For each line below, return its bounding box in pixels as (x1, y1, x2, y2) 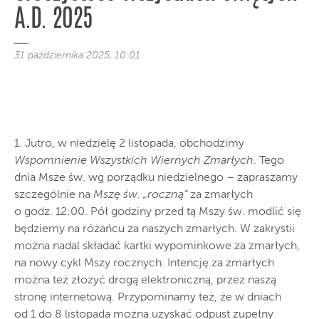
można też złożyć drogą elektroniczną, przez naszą (14, 274, 276, 286)
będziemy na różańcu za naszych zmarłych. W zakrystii (14, 223, 295, 235)
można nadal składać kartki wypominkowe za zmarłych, (14, 240, 300, 252)
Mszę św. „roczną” (93, 189, 187, 201)
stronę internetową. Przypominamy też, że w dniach (14, 291, 281, 303)
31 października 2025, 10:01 (14, 50, 140, 61)
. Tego (253, 155, 284, 167)
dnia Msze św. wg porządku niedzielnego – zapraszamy (14, 172, 298, 184)
